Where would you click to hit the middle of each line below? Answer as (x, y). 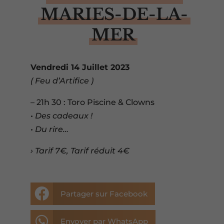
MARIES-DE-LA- (114, 14)
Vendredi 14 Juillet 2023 (80, 67)
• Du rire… (49, 129)
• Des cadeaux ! (61, 116)
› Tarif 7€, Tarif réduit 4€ (80, 151)
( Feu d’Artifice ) (62, 81)
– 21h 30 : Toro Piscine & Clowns (92, 102)
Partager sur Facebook (104, 194)
